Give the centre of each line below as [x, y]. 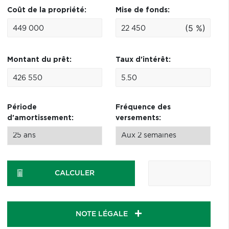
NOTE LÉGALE [103, 214]
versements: [138, 118]
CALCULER [75, 173]
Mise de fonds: [142, 10]
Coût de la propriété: [47, 10]
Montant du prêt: [39, 60]
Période [22, 107]
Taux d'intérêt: [143, 60]
